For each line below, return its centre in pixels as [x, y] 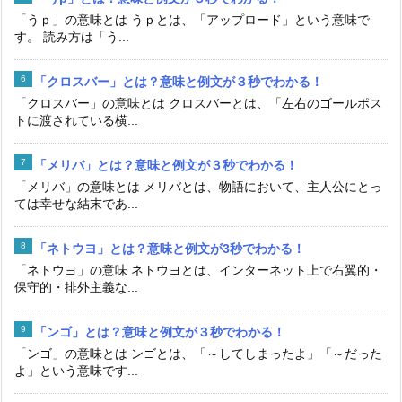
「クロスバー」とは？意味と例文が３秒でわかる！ [179, 81]
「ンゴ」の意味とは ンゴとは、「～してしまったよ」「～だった [198, 353]
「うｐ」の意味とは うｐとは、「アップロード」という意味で [192, 19]
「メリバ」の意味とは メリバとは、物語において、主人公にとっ [198, 186]
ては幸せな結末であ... [76, 203]
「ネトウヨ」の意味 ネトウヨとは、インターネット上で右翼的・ [198, 270]
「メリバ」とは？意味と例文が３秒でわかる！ [166, 165]
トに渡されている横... [76, 120]
